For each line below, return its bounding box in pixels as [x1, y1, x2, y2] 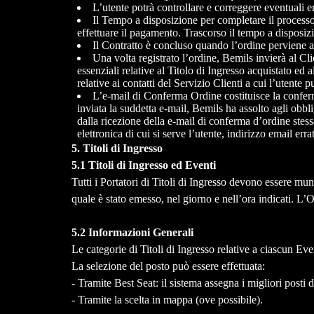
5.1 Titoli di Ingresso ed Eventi [71, 159, 216, 172]
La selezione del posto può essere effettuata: [71, 260, 265, 273]
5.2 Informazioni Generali [71, 226, 196, 239]
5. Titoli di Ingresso [71, 142, 163, 155]
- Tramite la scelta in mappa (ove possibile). [71, 294, 263, 306]
